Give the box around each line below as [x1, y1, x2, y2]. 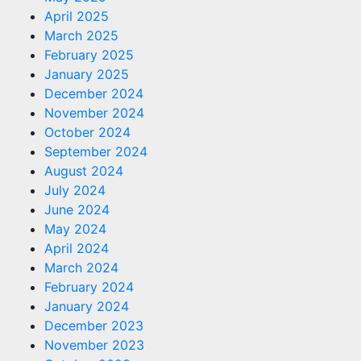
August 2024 [44, 163, 123, 179]
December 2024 [44, 85, 143, 102]
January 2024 [44, 298, 129, 314]
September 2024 [44, 143, 147, 160]
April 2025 [44, 8, 109, 24]
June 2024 [44, 201, 110, 218]
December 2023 [44, 317, 143, 334]
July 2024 [44, 182, 106, 198]
